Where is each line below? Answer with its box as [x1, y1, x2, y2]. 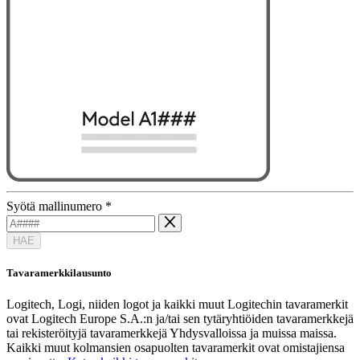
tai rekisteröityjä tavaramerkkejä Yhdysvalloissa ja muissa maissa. [6, 325, 337, 340]
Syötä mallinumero [6, 199, 105, 214]
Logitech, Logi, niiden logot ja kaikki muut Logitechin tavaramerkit [6, 297, 348, 311]
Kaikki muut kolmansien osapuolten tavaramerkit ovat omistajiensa [6, 340, 345, 354]
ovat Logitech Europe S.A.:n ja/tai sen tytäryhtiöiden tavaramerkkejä [6, 311, 354, 325]
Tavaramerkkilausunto [6, 266, 112, 279]
